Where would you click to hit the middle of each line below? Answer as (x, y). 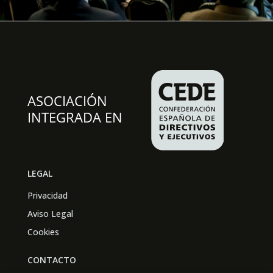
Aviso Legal (50, 214)
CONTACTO (51, 260)
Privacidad (47, 196)
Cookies (43, 232)
